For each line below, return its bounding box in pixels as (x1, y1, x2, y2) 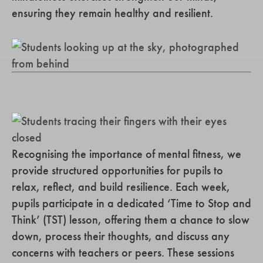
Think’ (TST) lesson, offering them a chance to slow (12, 211, 249, 227)
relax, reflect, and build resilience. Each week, (12, 178, 230, 194)
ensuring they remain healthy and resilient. (12, 5, 213, 21)
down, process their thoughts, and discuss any (12, 228, 230, 244)
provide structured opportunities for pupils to (12, 162, 223, 178)
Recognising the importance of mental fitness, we (12, 146, 241, 161)
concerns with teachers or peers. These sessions (12, 244, 234, 260)
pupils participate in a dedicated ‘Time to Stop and (12, 195, 251, 211)
